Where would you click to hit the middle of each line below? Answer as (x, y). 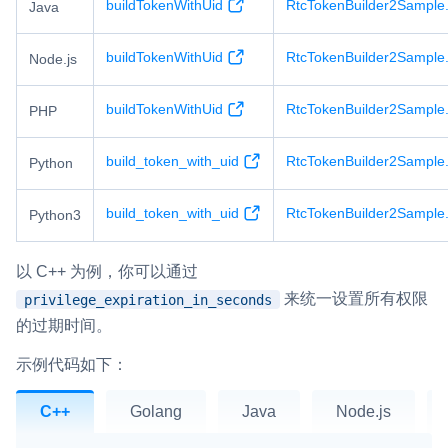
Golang (156, 411)
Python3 (55, 214)
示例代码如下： (72, 364)
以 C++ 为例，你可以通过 (107, 271)
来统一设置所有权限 (354, 298)
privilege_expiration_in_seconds (148, 299)
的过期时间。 (64, 325)
